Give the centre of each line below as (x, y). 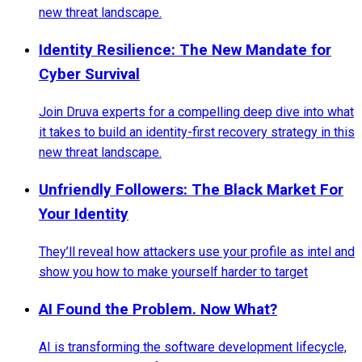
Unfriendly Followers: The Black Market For (191, 190)
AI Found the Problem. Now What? (158, 309)
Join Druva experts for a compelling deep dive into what (196, 112)
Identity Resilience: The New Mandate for (185, 50)
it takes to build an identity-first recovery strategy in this (197, 133)
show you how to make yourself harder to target (173, 272)
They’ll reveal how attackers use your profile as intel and (197, 252)
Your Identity (84, 214)
